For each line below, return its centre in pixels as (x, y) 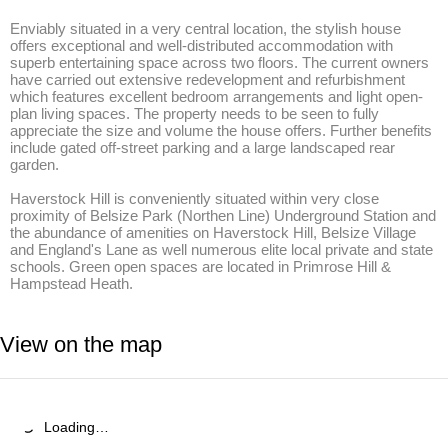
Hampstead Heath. (71, 283)
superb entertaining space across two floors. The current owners (219, 62)
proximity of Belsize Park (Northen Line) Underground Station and (223, 215)
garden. (36, 164)
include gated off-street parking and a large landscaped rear (202, 147)
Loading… (76, 427)
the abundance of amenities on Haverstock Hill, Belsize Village (213, 232)
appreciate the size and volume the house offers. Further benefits (221, 130)
